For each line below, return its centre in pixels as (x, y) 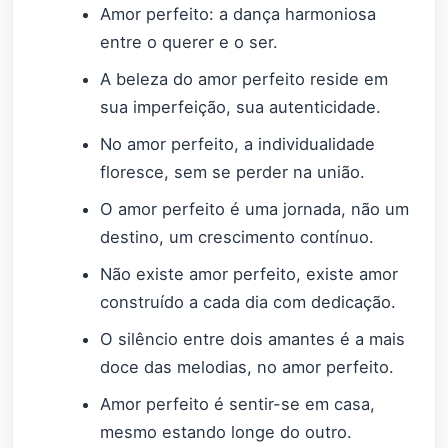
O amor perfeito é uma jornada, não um (255, 209)
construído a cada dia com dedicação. (248, 302)
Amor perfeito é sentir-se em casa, (238, 404)
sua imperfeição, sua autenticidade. (241, 107)
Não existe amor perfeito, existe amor (249, 274)
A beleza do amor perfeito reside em (244, 79)
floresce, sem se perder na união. (233, 172)
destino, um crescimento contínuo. (237, 237)
